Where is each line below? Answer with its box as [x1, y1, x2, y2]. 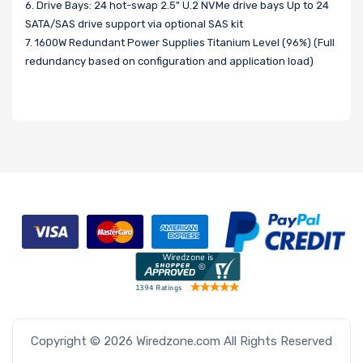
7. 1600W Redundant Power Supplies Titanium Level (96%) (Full [25, 36, 335, 49]
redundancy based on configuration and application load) [25, 55, 314, 68]
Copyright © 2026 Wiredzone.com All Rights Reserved [31, 334, 332, 349]
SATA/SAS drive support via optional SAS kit [25, 18, 243, 31]
